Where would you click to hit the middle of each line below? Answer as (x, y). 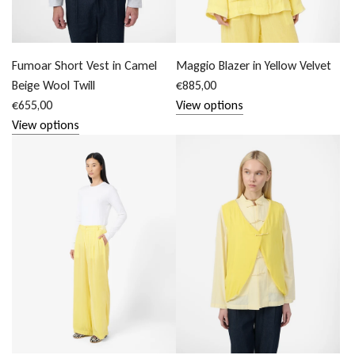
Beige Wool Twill (53, 85)
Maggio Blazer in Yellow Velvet (254, 65)
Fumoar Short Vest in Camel (84, 65)
